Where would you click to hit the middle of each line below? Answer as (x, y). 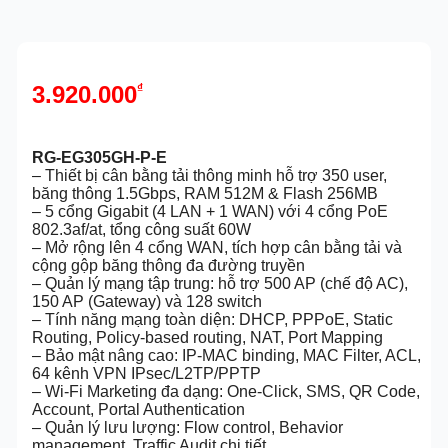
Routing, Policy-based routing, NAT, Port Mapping (207, 337)
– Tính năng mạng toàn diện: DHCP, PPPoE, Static (212, 319)
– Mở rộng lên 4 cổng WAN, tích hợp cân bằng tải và (216, 247)
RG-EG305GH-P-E (99, 157)
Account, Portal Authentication (138, 409)
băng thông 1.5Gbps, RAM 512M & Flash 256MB (204, 193)
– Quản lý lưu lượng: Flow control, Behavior (187, 427)
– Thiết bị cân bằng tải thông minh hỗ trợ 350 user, (209, 175)
